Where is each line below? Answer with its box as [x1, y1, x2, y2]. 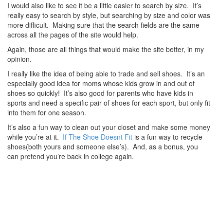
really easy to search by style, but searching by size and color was [7, 10, 210, 20]
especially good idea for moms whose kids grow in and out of [7, 78, 195, 88]
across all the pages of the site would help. [7, 30, 138, 39]
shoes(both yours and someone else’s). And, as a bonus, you [7, 142, 198, 151]
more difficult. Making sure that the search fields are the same [7, 20, 200, 30]
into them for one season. [7, 108, 86, 117]
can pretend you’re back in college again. [7, 151, 134, 161]
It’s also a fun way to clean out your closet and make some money [7, 122, 210, 132]
